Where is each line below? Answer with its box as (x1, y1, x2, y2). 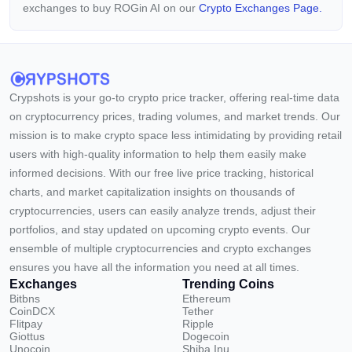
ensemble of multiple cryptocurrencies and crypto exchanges (9, 242, 311, 255)
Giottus (9, 330, 45, 343)
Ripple (182, 317, 214, 330)
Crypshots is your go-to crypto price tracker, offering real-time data (9, 91, 339, 104)
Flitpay (9, 317, 42, 330)
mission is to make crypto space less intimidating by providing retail (9, 129, 342, 141)
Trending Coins (182, 277, 274, 291)
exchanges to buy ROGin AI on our (23, 2, 199, 14)
